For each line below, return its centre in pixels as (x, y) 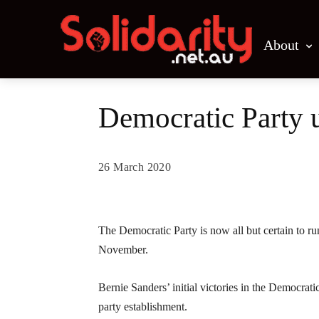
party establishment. (143, 307)
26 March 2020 (135, 167)
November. (123, 250)
